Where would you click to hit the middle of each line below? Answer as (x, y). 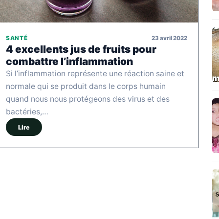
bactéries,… (27, 112)
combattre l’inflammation (69, 62)
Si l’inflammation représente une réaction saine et (95, 74)
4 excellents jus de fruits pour (81, 49)
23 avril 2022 (169, 38)
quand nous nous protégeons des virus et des (88, 99)
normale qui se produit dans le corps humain (86, 87)
